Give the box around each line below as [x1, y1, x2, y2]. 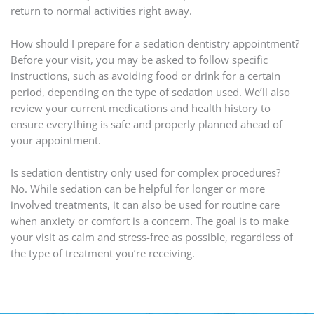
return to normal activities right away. [10, 4, 192, 18]
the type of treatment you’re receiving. [10, 246, 195, 261]
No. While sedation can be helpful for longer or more [10, 182, 265, 196]
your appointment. [10, 132, 101, 147]
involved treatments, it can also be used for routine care [10, 198, 280, 212]
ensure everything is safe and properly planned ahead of [10, 116, 282, 131]
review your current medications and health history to [10, 100, 271, 115]
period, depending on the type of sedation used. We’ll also [10, 84, 290, 99]
